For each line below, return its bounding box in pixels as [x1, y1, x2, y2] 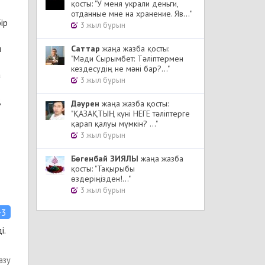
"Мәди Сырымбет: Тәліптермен [71, 53, 183, 64]
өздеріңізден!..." [71, 173, 131, 184]
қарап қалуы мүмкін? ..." [71, 118, 158, 129]
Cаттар [71, 43, 100, 54]
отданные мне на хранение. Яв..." [71, 8, 192, 19]
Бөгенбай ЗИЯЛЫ [71, 153, 138, 164]
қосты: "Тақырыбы [71, 163, 135, 174]
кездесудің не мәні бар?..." [71, 63, 170, 74]
